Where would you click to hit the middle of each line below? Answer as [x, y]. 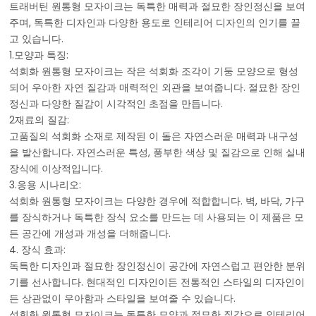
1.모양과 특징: [39, 55]
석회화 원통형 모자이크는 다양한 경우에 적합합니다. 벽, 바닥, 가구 [157, 201]
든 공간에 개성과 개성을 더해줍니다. [90, 234]
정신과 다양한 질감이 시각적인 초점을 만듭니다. [116, 104]
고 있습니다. [37, 39]
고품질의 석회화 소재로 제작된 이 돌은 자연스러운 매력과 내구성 [154, 136]
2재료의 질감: [39, 120]
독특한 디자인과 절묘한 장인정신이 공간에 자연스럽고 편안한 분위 [158, 266]
